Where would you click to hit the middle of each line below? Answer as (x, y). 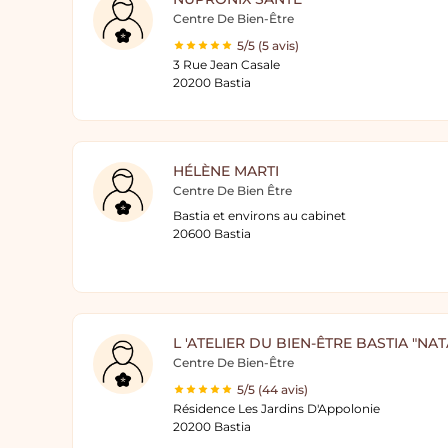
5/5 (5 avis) (268, 45)
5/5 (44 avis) (272, 389)
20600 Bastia (212, 233)
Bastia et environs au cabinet (259, 215)
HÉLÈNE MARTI (226, 171)
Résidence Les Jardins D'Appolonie (276, 408)
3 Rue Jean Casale (226, 64)
